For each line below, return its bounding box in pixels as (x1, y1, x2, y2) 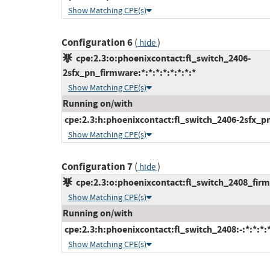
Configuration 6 (61, 36, 133, 50)
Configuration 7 (61, 160, 133, 174)
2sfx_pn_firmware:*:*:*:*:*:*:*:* (63, 66, 196, 80)
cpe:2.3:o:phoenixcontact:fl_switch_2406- (72, 52, 251, 65)
